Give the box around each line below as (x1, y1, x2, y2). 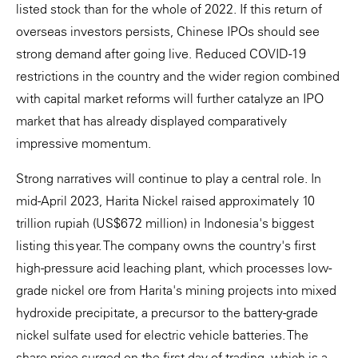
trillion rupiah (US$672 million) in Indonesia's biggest (16, 214, 314, 231)
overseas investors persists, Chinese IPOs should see (16, 22, 320, 39)
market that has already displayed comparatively (16, 112, 287, 129)
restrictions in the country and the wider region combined (16, 67, 340, 84)
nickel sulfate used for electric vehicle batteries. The (16, 326, 308, 343)
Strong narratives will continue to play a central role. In (16, 169, 321, 186)
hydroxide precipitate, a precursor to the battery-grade (16, 304, 318, 320)
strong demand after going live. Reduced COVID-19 (16, 45, 306, 62)
